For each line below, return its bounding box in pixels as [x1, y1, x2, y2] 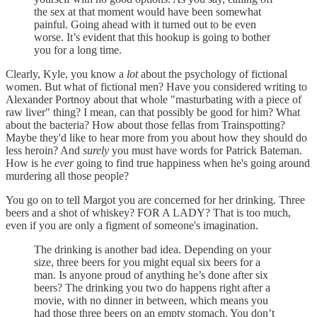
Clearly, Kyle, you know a [6, 67, 127, 80]
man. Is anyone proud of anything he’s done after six [34, 268, 268, 281]
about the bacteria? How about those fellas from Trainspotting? [6, 118, 285, 131]
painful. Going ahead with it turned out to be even [34, 18, 256, 30]
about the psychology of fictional [138, 67, 287, 80]
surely [83, 144, 109, 156]
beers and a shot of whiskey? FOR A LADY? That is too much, [6, 206, 291, 219]
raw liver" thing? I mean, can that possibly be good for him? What [6, 105, 300, 118]
